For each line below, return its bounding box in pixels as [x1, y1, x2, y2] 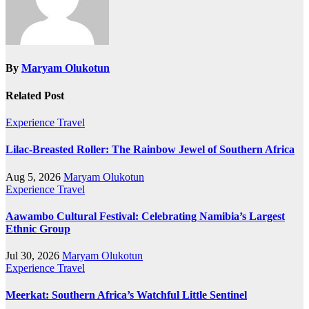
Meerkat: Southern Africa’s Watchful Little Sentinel [6, 289, 247, 301]
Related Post [6, 89, 64, 101]
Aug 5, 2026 [6, 170, 63, 183]
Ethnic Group [6, 222, 70, 235]
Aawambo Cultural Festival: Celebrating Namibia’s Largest [6, 210, 285, 222]
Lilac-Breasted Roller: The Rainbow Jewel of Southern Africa [6, 143, 295, 156]
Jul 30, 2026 [6, 250, 62, 262]
